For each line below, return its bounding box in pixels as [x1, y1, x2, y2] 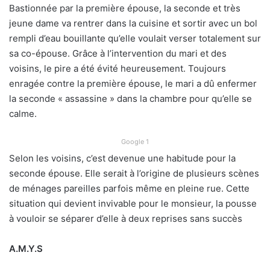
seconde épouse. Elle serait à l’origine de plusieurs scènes [9, 167, 259, 179]
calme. [9, 107, 37, 119]
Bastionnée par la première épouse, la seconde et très [9, 2, 240, 14]
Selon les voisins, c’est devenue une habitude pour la [9, 152, 236, 164]
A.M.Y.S [9, 242, 43, 254]
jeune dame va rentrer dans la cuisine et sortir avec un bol [9, 17, 257, 29]
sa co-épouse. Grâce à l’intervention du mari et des [9, 47, 227, 59]
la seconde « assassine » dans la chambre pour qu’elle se [9, 92, 252, 104]
